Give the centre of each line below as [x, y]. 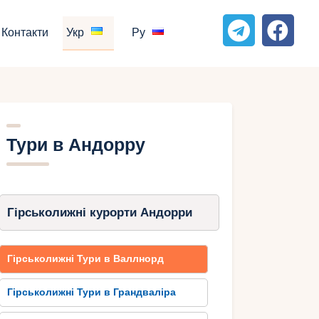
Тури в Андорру [75, 145]
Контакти [25, 33]
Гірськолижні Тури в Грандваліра [92, 293]
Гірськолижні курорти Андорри [99, 213]
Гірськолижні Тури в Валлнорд [86, 259]
